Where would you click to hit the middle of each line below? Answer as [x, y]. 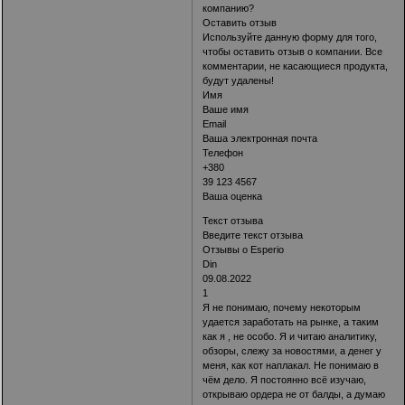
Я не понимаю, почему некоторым [282, 308]
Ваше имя [226, 110]
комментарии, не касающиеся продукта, [296, 66]
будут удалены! [239, 81]
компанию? [229, 9]
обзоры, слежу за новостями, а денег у [292, 351]
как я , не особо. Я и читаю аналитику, [290, 337]
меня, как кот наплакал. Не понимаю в [291, 366]
